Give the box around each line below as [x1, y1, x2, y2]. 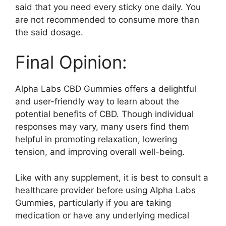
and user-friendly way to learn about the [15, 96, 179, 106]
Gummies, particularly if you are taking [15, 197, 171, 208]
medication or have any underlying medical [15, 210, 189, 220]
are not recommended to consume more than [15, 14, 199, 25]
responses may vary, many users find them [15, 122, 189, 132]
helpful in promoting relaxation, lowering [15, 134, 177, 144]
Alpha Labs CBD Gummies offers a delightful [15, 84, 196, 94]
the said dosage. [15, 27, 83, 37]
